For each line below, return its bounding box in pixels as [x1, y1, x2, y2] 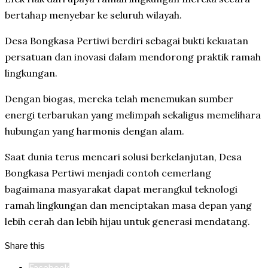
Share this [5, 240, 45, 251]
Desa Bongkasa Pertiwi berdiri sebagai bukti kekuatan [5, 34, 248, 47]
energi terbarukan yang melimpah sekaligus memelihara [5, 108, 261, 121]
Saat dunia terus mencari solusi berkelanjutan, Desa [5, 150, 242, 163]
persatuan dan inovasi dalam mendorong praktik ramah [5, 50, 261, 63]
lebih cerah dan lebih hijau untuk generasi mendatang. [5, 215, 250, 227]
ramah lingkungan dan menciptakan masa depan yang [5, 199, 252, 211]
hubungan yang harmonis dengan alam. [5, 124, 184, 137]
